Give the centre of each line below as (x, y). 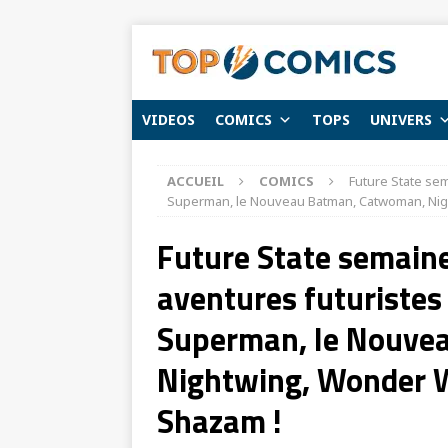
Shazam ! (219, 421)
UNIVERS (401, 119)
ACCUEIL (195, 181)
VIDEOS (168, 119)
